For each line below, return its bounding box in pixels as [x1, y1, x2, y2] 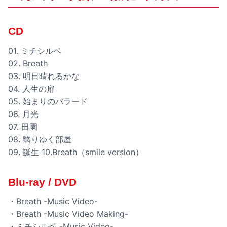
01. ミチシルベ [8, 45, 61, 56]
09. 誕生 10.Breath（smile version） [8, 146, 143, 157]
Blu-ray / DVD [8, 176, 77, 188]
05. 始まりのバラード [8, 96, 88, 106]
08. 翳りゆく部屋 [8, 134, 71, 144]
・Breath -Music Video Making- [8, 209, 128, 219]
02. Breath [8, 58, 48, 68]
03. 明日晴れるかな [8, 70, 80, 81]
